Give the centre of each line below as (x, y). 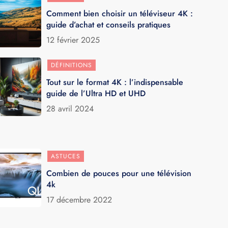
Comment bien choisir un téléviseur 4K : (119, 13)
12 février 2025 (73, 40)
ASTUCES (65, 156)
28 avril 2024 (70, 108)
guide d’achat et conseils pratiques (108, 24)
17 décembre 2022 (79, 199)
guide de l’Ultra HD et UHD (96, 93)
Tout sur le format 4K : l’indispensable (115, 82)
